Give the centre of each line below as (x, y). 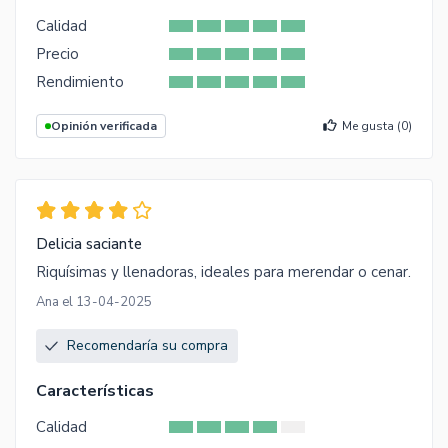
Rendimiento (80, 82)
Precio (57, 54)
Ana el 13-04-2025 (94, 302)
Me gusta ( (371, 126)
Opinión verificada (104, 126)
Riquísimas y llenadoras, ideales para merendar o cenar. (223, 272)
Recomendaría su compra (147, 346)
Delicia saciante (89, 244)
